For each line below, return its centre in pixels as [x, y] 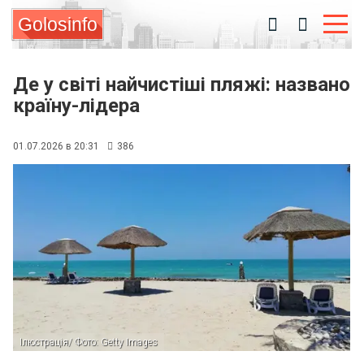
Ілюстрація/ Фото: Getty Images [89, 342]
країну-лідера [76, 106]
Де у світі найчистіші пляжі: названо [182, 84]
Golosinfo [58, 24]
